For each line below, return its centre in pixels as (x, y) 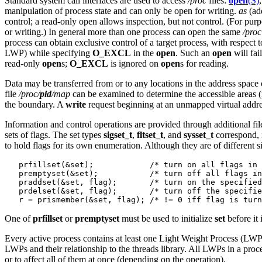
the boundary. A (35, 104)
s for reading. (204, 63)
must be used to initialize (167, 218)
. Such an (194, 53)
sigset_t (118, 135)
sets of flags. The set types (54, 135)
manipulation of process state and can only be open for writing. (122, 11)
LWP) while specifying (49, 53)
